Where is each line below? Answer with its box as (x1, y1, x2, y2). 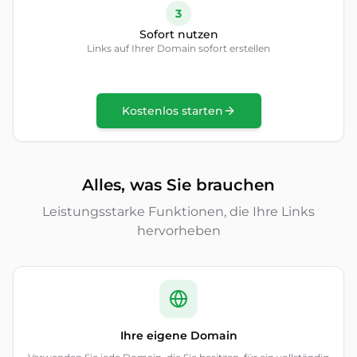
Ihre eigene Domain (120, 328, 237, 343)
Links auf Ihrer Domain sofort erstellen (87, 42, 270, 54)
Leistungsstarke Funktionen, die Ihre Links (42, 204, 315, 219)
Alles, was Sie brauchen (82, 175, 275, 194)
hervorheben (136, 223, 221, 238)
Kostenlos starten (121, 104, 223, 118)
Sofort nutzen (139, 27, 218, 41)
